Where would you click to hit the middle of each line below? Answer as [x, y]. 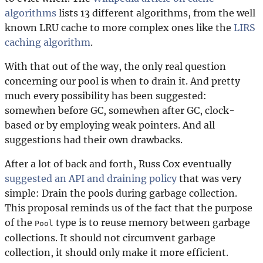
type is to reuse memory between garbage [152, 222]
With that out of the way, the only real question [115, 66]
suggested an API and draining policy [91, 178]
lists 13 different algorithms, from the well [156, 13]
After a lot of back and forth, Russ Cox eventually [118, 163]
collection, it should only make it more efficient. [117, 252]
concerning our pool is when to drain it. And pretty [122, 81]
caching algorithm [48, 42]
